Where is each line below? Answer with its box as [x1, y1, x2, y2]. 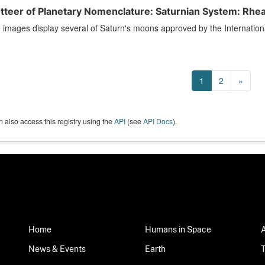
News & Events [60, 244, 86, 254]
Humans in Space [178, 224, 211, 235]
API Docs [143, 116, 173, 127]
